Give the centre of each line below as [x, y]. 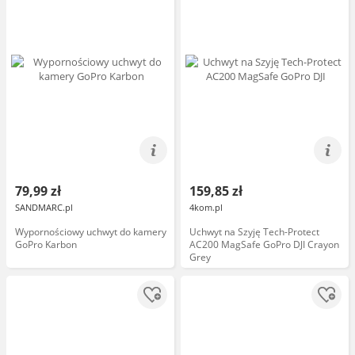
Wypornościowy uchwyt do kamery [91, 232]
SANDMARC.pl [44, 207]
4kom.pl [206, 207]
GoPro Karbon [46, 244]
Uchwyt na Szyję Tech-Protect [254, 232]
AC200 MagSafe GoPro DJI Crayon [264, 244]
